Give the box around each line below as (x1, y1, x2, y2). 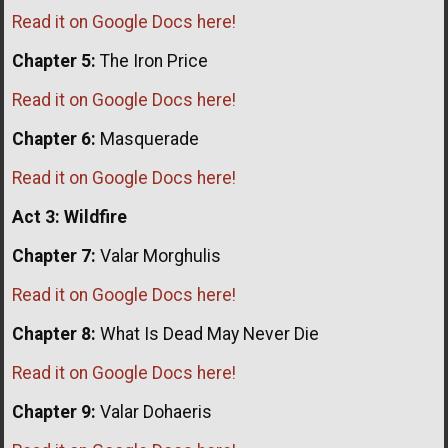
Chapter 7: (12, 245, 96, 266)
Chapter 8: (12, 323, 96, 344)
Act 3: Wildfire (12, 206, 127, 227)
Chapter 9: (12, 401, 96, 422)
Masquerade (96, 128, 199, 149)
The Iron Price (96, 50, 208, 71)
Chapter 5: (12, 50, 96, 71)
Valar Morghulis (96, 245, 221, 266)
